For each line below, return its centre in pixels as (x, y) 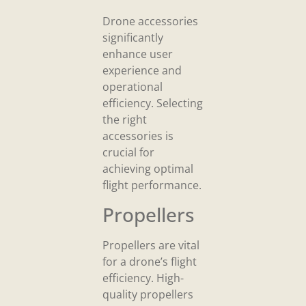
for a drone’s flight (150, 261)
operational (133, 87)
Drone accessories (150, 22)
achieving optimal (148, 169)
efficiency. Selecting (153, 103)
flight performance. (152, 185)
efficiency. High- (143, 278)
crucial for (128, 153)
